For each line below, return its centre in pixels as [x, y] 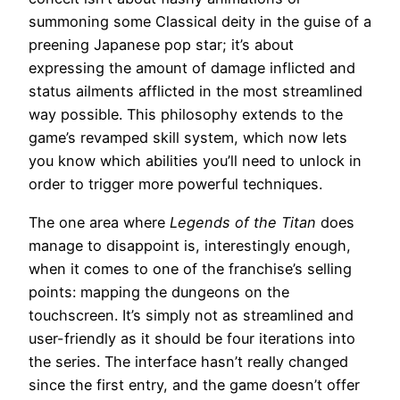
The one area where [99, 222]
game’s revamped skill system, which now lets [188, 138]
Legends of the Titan [243, 222]
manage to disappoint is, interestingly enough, [190, 245]
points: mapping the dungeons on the [159, 292]
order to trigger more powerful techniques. [175, 184]
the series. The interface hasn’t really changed [188, 361]
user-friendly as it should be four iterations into [192, 338]
